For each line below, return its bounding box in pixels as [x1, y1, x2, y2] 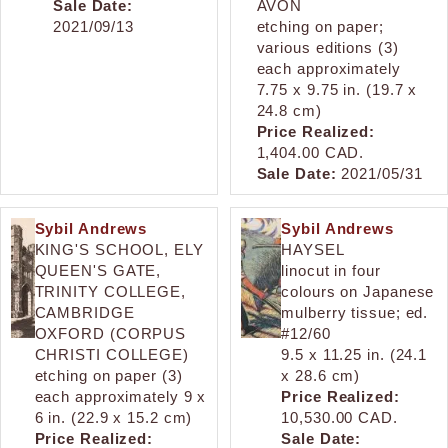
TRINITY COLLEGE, [34, 282, 186, 300]
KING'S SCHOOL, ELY [34, 240, 204, 258]
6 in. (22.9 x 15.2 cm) [34, 408, 193, 426]
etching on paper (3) [34, 366, 183, 384]
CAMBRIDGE [34, 303, 135, 321]
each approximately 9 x [34, 387, 207, 405]
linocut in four [281, 261, 381, 279]
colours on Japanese [281, 282, 435, 300]
